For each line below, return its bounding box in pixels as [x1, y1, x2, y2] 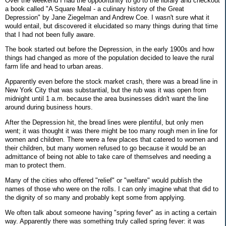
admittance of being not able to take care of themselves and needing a [5, 152, 211, 160]
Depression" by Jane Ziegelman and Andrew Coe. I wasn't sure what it [5, 13, 209, 21]
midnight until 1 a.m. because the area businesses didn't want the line [5, 95, 208, 103]
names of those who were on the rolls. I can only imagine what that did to [5, 185, 218, 193]
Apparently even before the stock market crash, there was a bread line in [5, 78, 217, 86]
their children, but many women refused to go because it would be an [5, 144, 206, 152]
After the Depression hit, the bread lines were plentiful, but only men [5, 118, 203, 126]
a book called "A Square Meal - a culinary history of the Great [5, 5, 184, 13]
